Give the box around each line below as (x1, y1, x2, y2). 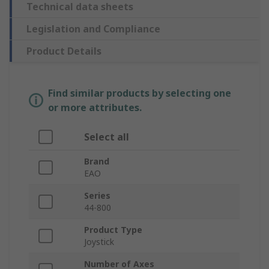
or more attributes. (48, 101, 142, 115)
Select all (84, 130, 129, 144)
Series (84, 190, 110, 202)
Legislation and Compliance (26, 22, 160, 36)
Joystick (84, 236, 114, 248)
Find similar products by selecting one (48, 86, 231, 100)
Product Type (84, 224, 142, 236)
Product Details (26, 44, 101, 58)
